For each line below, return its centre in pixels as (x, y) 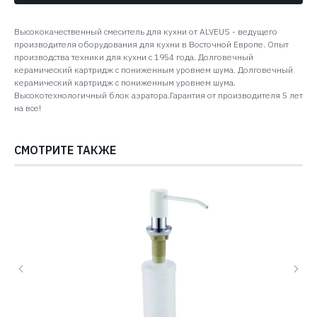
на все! (28, 108)
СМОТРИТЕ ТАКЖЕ (65, 150)
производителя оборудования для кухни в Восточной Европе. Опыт (151, 45)
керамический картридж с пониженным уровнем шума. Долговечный (154, 70)
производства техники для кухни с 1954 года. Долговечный (134, 57)
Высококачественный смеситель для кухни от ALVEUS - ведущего (146, 32)
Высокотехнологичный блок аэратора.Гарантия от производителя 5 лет (158, 96)
